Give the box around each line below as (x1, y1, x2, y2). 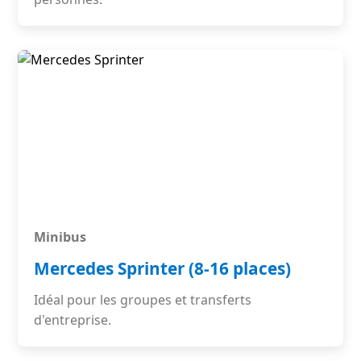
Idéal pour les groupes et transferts (34, 291, 252, 309)
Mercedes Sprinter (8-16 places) (34, 257, 292, 280)
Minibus (34, 228, 87, 246)
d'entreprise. (34, 311, 112, 329)
